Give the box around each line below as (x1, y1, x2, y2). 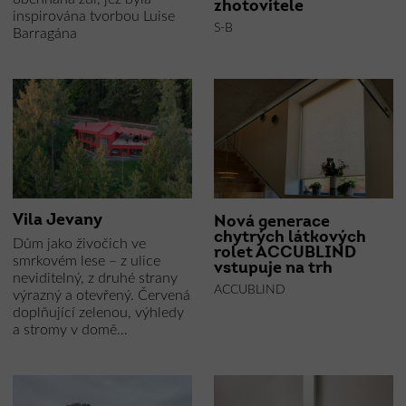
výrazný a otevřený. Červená (12, 288, 190, 304)
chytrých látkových (214, 229, 366, 246)
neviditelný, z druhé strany (12, 271, 178, 286)
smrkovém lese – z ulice (12, 254, 160, 269)
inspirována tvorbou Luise (12, 9, 175, 24)
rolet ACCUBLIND (214, 245, 356, 261)
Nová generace (214, 214, 330, 230)
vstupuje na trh (214, 260, 333, 276)
